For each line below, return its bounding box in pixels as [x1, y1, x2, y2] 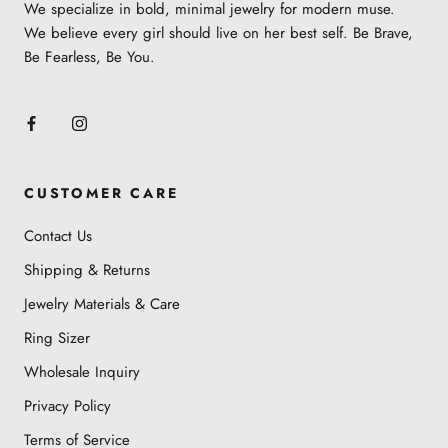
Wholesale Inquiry [24, 360, 140, 383]
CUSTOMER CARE [24, 182, 179, 203]
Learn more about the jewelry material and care [74, 6, 391, 30]
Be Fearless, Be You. [24, 45, 155, 68]
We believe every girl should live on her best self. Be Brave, [24, 21, 413, 44]
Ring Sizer [24, 326, 90, 349]
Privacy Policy [24, 394, 111, 417]
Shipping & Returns [24, 258, 150, 281]
